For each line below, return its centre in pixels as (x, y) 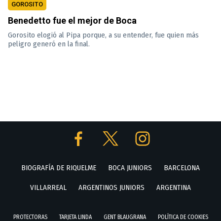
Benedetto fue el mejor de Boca (73, 20)
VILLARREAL (48, 187)
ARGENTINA (174, 187)
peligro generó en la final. (49, 44)
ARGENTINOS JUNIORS (111, 187)
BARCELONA (182, 167)
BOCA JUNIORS (130, 167)
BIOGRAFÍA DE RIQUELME (59, 167)
